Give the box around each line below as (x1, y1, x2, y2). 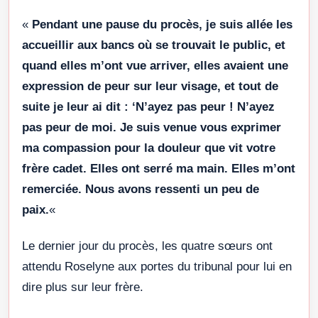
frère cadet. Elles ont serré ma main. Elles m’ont (22, 162, 295, 176)
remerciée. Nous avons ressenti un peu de (22, 182, 259, 197)
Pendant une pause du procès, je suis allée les (32, 18, 292, 32)
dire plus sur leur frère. (22, 280, 143, 295)
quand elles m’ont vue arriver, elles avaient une (22, 59, 288, 73)
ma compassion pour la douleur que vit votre (22, 141, 275, 155)
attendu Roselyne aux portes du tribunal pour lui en (22, 260, 292, 274)
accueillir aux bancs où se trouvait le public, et (22, 38, 285, 53)
